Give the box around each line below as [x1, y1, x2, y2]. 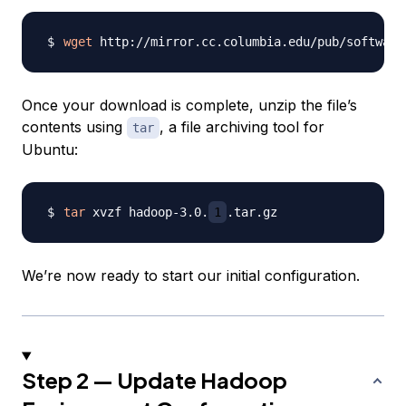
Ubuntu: [22, 140, 78, 159]
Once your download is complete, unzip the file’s [22, 96, 357, 115]
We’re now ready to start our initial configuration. [22, 266, 360, 285]
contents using [22, 118, 127, 137]
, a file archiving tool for [159, 118, 324, 137]
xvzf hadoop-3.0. [85, 205, 208, 220]
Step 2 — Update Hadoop [22, 366, 287, 394]
